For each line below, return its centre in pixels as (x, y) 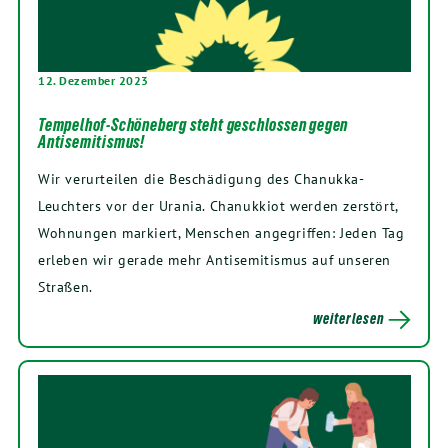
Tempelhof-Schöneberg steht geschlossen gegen (193, 124)
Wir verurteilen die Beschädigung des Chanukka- (201, 178)
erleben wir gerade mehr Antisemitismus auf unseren (215, 259)
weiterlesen (349, 318)
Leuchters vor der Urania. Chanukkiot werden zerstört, (218, 205)
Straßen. (65, 286)
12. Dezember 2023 (93, 80)
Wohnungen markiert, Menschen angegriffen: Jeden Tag (221, 232)
